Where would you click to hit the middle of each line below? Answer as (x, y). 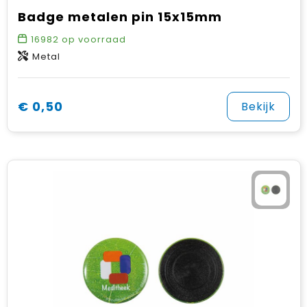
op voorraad (92, 39)
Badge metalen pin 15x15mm (120, 17)
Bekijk (258, 107)
